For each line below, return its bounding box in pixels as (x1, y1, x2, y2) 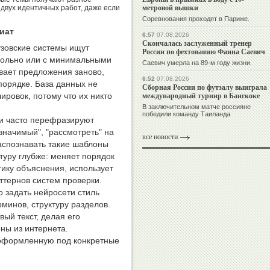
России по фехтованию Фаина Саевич (142, 46, 265, 57)
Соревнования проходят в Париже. (142, 15, 250, 23)
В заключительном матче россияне (142, 103, 251, 111)
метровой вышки (142, 2, 198, 13)
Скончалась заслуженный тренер (142, 38, 252, 49)
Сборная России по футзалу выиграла (142, 82, 267, 93)
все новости (142, 133, 178, 142)
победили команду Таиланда (142, 110, 230, 118)
